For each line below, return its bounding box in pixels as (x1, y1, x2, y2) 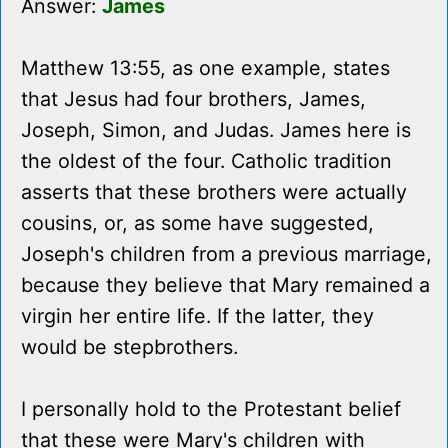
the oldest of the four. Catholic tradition (21, 149, 392, 174)
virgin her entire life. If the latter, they (21, 304, 374, 329)
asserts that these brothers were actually (21, 180, 407, 205)
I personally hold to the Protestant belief (21, 397, 401, 422)
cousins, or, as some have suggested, (21, 211, 374, 236)
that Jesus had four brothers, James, (21, 87, 366, 112)
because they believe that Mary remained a (21, 273, 430, 298)
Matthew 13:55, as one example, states (21, 56, 390, 81)
